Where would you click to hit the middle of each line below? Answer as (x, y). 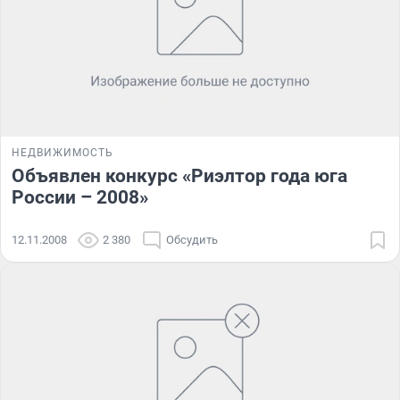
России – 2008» (80, 198)
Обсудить (192, 240)
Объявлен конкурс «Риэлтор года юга (179, 176)
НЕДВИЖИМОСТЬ (62, 153)
